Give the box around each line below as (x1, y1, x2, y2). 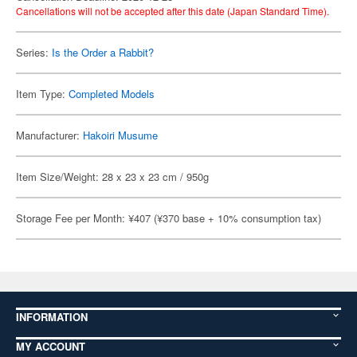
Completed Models (69, 86, 155, 101)
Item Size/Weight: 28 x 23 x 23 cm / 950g (16, 169, 209, 184)
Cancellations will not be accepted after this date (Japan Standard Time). (16, 4, 329, 18)
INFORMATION (16, 309, 88, 324)
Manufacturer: (16, 127, 83, 143)
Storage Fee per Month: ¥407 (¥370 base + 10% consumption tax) (16, 210, 321, 226)
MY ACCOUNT (16, 339, 85, 354)
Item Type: (16, 86, 69, 101)
